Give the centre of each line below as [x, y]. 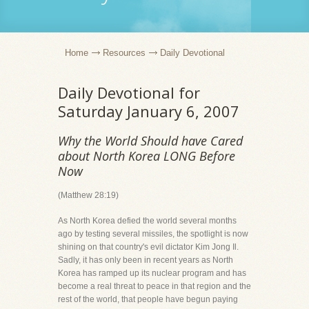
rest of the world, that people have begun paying [148, 299]
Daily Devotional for [129, 92]
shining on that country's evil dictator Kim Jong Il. [148, 247]
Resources [124, 53]
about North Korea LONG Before [147, 156]
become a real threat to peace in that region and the [154, 286]
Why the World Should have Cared [150, 141]
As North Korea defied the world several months [147, 221]
